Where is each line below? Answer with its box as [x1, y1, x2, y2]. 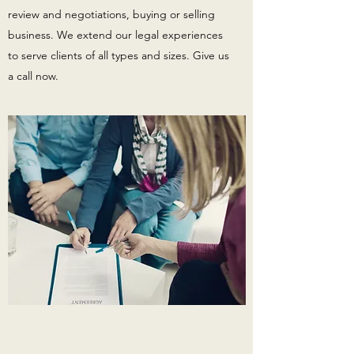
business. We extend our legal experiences [8, 28, 223, 42]
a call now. [8, 69, 58, 83]
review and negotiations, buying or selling [8, 7, 215, 21]
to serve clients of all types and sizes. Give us [8, 48, 229, 62]
